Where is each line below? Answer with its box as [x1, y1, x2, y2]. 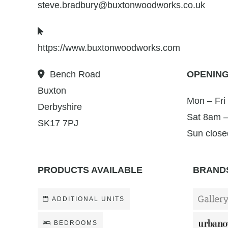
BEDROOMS [54, 219, 98, 226]
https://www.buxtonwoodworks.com [38, 43, 180, 53]
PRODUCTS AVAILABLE [38, 165, 142, 175]
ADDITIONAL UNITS [52, 195, 125, 203]
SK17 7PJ [38, 118, 78, 128]
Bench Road [50, 69, 100, 79]
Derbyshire [38, 102, 82, 112]
